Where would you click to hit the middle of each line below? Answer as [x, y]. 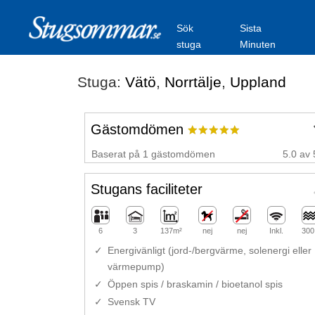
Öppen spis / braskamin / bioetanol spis [195, 284]
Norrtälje [193, 82]
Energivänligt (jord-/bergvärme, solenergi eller [209, 251]
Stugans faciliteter [146, 189]
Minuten [258, 44]
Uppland [258, 82]
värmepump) [136, 267]
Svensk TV [131, 302]
